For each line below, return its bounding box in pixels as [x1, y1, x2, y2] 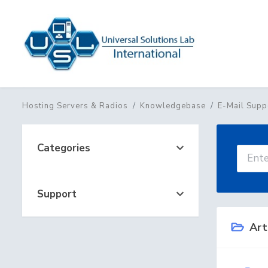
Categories [31, 141, 90, 155]
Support [31, 187, 77, 201]
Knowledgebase [140, 100, 206, 111]
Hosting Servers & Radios [22, 100, 128, 111]
